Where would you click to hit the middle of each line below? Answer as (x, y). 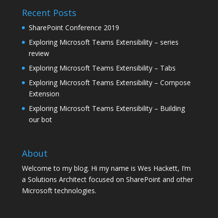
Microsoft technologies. (59, 190)
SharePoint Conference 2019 (74, 28)
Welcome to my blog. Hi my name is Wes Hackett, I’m (106, 168)
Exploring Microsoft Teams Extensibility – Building (107, 109)
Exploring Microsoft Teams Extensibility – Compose (109, 83)
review (39, 54)
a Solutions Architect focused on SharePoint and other (107, 179)
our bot (40, 120)
